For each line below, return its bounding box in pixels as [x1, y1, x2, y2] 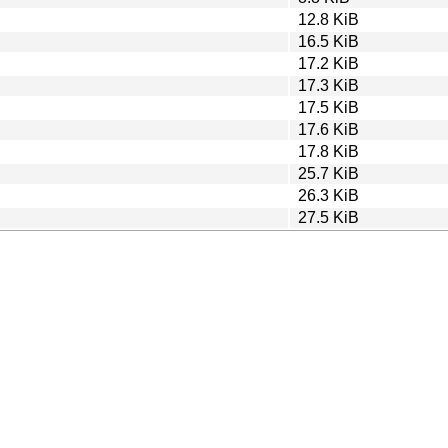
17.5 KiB [298, 98, 359, 116]
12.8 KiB [298, 10, 359, 28]
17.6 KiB [298, 120, 359, 138]
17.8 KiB [298, 142, 359, 160]
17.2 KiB [298, 54, 359, 72]
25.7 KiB [298, 164, 359, 182]
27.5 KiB [298, 208, 359, 226]
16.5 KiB [298, 32, 359, 50]
